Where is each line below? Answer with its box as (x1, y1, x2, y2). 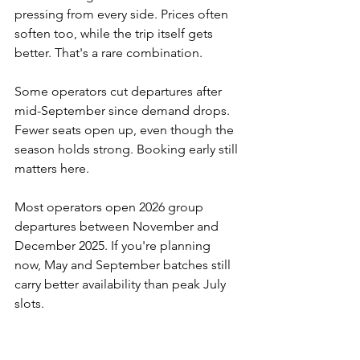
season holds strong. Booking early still (14, 141, 241, 157)
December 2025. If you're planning (14, 238, 214, 254)
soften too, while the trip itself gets (14, 26, 216, 42)
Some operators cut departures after (14, 84, 225, 100)
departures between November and (14, 219, 222, 235)
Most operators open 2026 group (14, 199, 207, 215)
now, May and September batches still (14, 257, 234, 273)
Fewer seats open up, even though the (14, 122, 237, 138)
